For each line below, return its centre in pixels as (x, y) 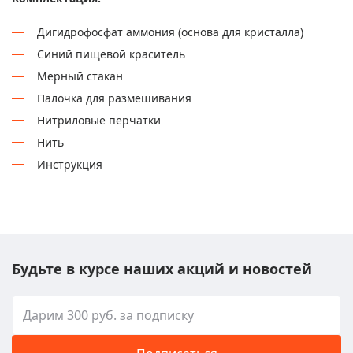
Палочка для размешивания (114, 98)
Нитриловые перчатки (99, 120)
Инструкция (70, 164)
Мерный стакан (80, 76)
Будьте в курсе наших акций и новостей (162, 269)
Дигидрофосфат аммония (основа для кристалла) (170, 32)
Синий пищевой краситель (111, 54)
